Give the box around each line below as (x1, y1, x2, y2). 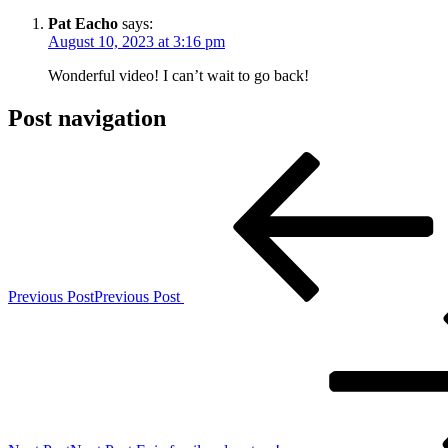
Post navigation (8, 104, 166, 131)
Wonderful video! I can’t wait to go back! (48, 66, 309, 84)
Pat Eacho (48, 14, 118, 32)
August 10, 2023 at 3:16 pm (48, 32, 225, 50)
